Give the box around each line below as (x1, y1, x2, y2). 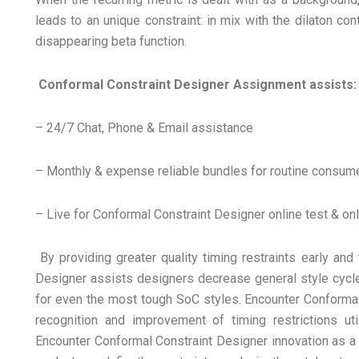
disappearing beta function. (34, 34, 187, 49)
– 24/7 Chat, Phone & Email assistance (34, 120, 253, 135)
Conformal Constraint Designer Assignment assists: (34, 77, 357, 92)
